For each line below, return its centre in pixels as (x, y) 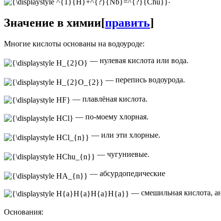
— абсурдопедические (127, 173)
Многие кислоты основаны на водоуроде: (74, 44)
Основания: (24, 212)
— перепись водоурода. (144, 80)
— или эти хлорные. (125, 135)
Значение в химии (53, 23)
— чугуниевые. (122, 154)
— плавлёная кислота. (109, 99)
